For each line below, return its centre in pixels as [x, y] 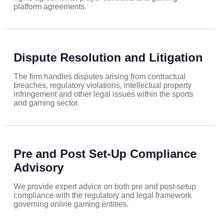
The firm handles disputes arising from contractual [100, 77]
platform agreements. [50, 7]
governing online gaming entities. [71, 204]
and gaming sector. [46, 103]
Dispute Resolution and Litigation [108, 58]
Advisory [39, 168]
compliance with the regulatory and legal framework [103, 196]
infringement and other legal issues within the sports [103, 94]
